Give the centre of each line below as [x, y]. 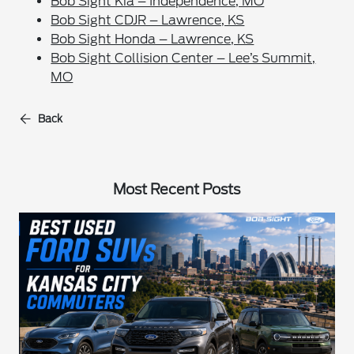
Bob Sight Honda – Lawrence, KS [153, 39]
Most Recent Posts [177, 189]
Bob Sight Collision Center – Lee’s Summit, [183, 58]
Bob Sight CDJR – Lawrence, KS [148, 20]
